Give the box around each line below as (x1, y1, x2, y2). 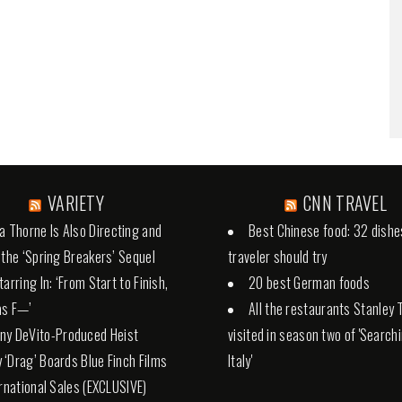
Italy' (228, 349, 252, 371)
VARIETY (47, 188, 105, 216)
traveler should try (228, 245, 328, 267)
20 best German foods (249, 271, 370, 293)
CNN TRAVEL (303, 188, 387, 216)
